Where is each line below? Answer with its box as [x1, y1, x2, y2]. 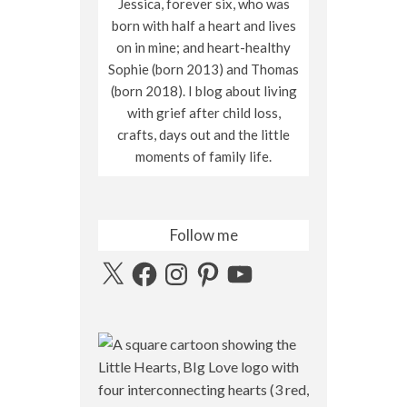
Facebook [129, 256, 193, 274]
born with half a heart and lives [111, 16, 296, 34]
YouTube [224, 256, 281, 274]
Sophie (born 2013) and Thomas [108, 60, 299, 77]
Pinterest [193, 256, 250, 274]
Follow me [169, 225, 238, 245]
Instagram [161, 256, 224, 274]
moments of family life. [135, 147, 272, 164]
